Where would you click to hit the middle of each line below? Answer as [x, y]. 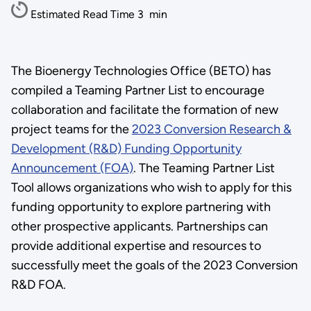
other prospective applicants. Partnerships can [139, 226]
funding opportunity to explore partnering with [141, 207]
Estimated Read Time [84, 14]
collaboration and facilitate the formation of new [144, 109]
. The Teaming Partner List [204, 168]
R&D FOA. [40, 284]
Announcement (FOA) [72, 168]
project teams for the [71, 129]
